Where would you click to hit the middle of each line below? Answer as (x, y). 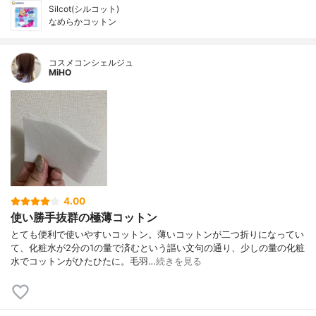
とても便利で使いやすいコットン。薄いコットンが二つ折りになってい (157, 234)
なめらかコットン (83, 21)
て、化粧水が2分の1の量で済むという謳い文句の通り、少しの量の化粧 (158, 248)
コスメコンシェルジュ (91, 62)
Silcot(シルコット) (84, 8)
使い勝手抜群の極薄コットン (84, 217)
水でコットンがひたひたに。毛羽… (83, 261)
